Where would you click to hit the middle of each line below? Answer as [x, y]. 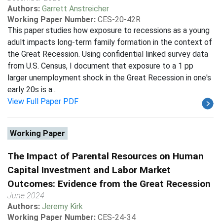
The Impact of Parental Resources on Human [106, 156]
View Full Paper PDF [43, 101]
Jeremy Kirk [62, 206]
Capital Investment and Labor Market [89, 170]
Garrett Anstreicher [75, 9]
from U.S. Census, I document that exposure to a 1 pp [100, 66]
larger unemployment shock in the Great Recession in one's [109, 78]
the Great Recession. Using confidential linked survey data [108, 54]
